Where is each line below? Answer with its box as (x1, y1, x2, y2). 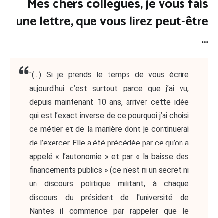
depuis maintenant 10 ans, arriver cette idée (29, 97, 189, 107)
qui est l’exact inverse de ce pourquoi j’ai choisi (29, 111, 189, 121)
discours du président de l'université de (29, 193, 189, 202)
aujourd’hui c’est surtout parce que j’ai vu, (29, 84, 189, 93)
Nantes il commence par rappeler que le (29, 206, 189, 216)
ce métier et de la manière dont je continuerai (29, 125, 189, 134)
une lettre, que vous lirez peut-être (16, 11, 208, 32)
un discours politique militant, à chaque (29, 179, 189, 189)
